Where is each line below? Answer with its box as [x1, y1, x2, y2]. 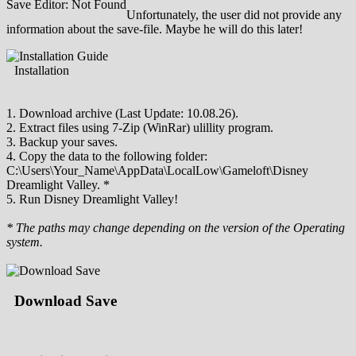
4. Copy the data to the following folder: [6, 149, 207, 163]
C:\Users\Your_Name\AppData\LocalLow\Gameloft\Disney [6, 163, 308, 177]
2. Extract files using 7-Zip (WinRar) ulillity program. [6, 120, 273, 134]
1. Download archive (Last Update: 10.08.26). [6, 106, 238, 120]
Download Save [14, 292, 117, 310]
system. [6, 234, 43, 249]
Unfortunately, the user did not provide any [126, 7, 342, 21]
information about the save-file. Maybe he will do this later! [6, 21, 303, 36]
